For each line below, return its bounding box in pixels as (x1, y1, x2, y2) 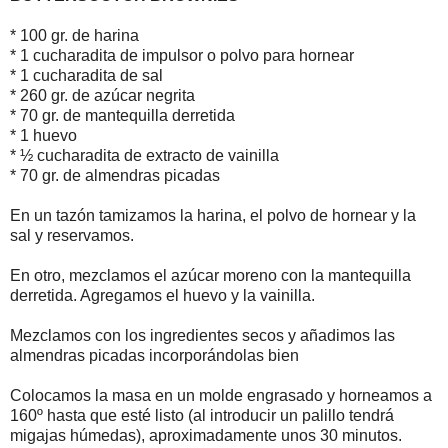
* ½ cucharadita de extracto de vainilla (10, 146, 279, 164)
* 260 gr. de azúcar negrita (10, 86, 195, 104)
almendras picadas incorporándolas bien (10, 346, 299, 364)
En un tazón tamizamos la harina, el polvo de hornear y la (10, 206, 416, 224)
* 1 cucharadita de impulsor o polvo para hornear (10, 46, 354, 64)
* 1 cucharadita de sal (10, 66, 163, 84)
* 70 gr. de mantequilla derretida (10, 106, 235, 124)
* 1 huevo (10, 126, 77, 144)
